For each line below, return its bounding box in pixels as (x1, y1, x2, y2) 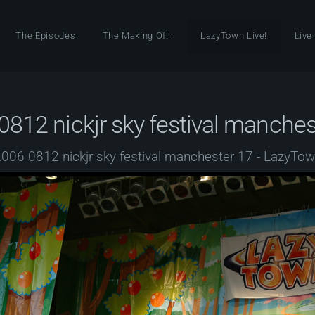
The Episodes (15, 30, 76, 41)
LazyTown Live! (200, 30, 268, 41)
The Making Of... (102, 30, 174, 41)
